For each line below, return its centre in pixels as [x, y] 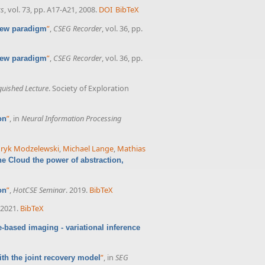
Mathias [131, 148]
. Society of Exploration [89, 88]
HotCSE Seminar [39, 190]
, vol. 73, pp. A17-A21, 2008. [51, 9]
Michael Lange [88, 148]
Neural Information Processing [71, 118]
